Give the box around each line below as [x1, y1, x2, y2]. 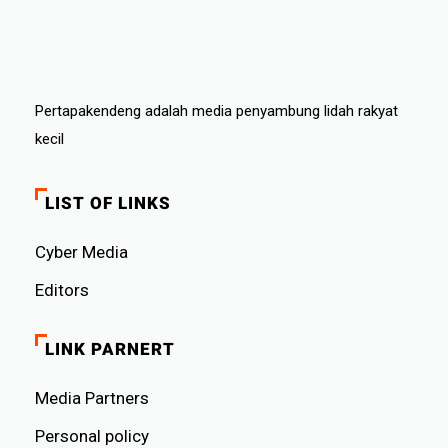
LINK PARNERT [45, 338, 176, 359]
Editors [35, 279, 90, 300]
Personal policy [35, 425, 150, 446]
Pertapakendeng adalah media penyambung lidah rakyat [35, 101, 399, 120]
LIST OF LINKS [45, 192, 172, 213]
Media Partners [35, 387, 150, 408]
